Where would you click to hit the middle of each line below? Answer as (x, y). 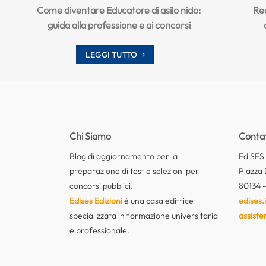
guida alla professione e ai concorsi (119, 25)
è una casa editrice (158, 200)
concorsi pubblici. (101, 186)
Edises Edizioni (96, 200)
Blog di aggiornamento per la (123, 156)
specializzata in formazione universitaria (144, 215)
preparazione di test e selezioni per (134, 171)
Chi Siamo (90, 136)
